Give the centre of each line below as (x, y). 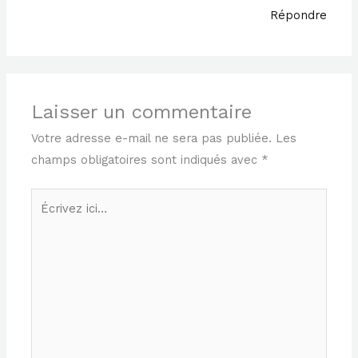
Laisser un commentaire (142, 111)
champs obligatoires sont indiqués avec (147, 159)
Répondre (298, 16)
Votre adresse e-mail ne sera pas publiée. (152, 138)
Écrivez (52, 198)
